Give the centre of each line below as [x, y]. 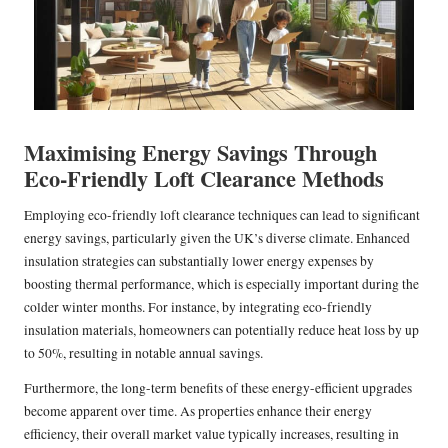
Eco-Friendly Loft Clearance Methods [204, 179]
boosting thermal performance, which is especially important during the [221, 284]
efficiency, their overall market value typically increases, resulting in [211, 434]
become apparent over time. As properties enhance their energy [198, 411]
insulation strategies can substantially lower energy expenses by [199, 261]
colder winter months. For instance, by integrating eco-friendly [198, 307]
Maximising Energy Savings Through [200, 153]
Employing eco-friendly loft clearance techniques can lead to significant [222, 215]
